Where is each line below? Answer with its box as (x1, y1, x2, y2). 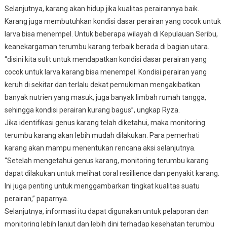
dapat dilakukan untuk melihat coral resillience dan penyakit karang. (4, 169, 219, 177)
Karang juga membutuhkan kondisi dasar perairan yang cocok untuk (4, 17, 221, 25)
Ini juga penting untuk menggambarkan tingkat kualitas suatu (4, 181, 200, 190)
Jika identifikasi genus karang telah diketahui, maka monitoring (4, 118, 205, 127)
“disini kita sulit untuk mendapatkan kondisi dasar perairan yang (4, 55, 207, 63)
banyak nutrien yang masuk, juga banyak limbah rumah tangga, (4, 93, 206, 101)
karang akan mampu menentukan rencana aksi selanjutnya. (4, 143, 197, 152)
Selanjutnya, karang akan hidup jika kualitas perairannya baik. (4, 4, 199, 13)
